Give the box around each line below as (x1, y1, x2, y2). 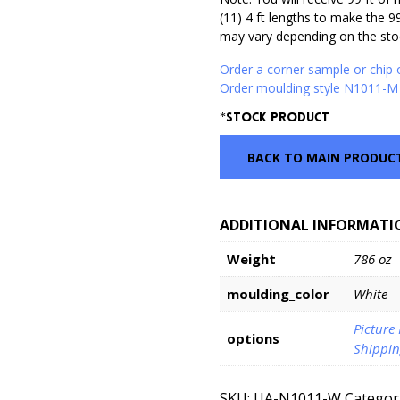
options (227, 329, 280, 347)
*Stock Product (220, 112, 330, 125)
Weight (227, 250, 277, 268)
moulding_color (227, 285, 330, 303)
